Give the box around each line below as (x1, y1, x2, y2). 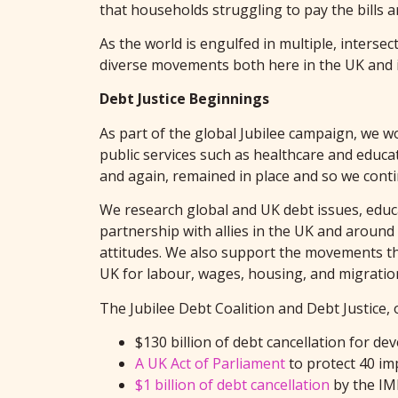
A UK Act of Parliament (135, 353, 285, 373)
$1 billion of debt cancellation (135, 374, 330, 394)
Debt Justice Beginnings (99, 89, 269, 109)
